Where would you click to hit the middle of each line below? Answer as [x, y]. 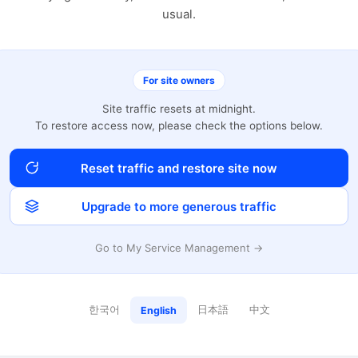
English [158, 310]
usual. [179, 14]
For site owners [179, 80]
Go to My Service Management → [179, 248]
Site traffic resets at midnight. [179, 109]
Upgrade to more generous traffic [179, 206]
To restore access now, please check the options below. [179, 125]
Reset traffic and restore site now [179, 168]
